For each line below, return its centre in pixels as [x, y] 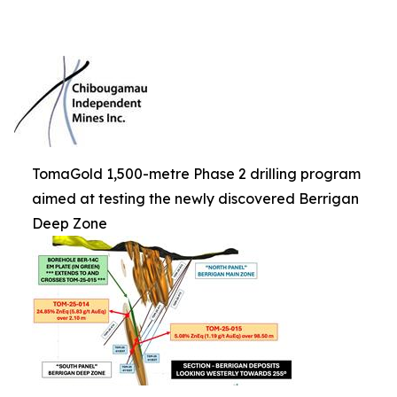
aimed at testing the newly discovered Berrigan [195, 198]
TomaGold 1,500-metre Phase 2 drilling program [196, 173]
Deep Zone [70, 223]
